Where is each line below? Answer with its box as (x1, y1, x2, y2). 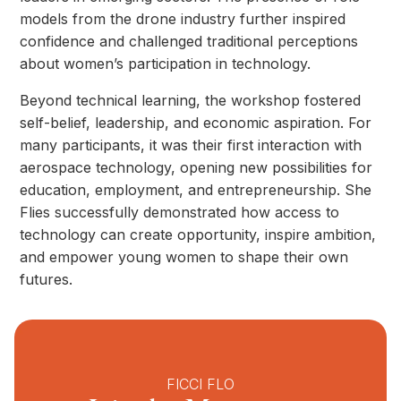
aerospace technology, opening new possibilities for (20, 158, 373, 177)
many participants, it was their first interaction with (20, 136, 363, 155)
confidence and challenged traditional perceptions (20, 32, 359, 51)
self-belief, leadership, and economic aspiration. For (20, 114, 372, 132)
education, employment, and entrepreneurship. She (20, 181, 372, 200)
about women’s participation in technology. (20, 55, 316, 73)
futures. (20, 270, 73, 289)
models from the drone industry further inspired (20, 10, 346, 29)
